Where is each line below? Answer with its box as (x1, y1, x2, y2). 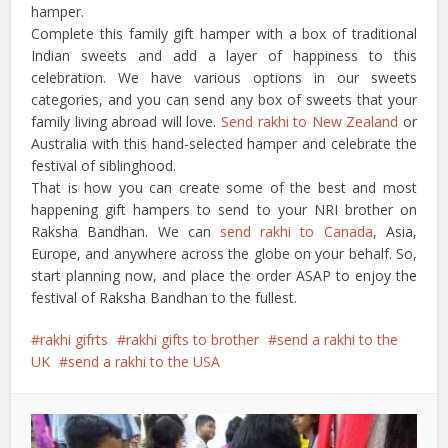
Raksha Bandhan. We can (31, 222, 220, 242)
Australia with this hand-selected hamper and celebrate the (31, 134, 417, 154)
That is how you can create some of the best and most (31, 178, 417, 198)
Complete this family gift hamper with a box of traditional (31, 24, 417, 44)
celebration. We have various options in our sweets (31, 68, 417, 88)
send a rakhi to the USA (68, 352, 221, 372)
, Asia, (372, 222, 417, 242)
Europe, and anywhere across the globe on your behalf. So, (31, 244, 417, 264)
